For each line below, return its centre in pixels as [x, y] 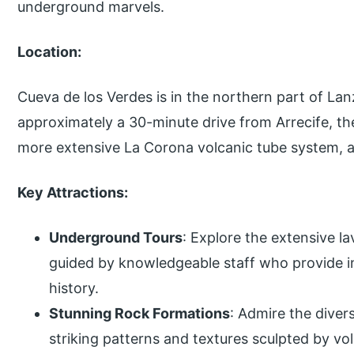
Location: [50, 51]
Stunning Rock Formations [140, 313]
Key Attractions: [73, 192]
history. [74, 288]
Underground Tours [116, 237]
